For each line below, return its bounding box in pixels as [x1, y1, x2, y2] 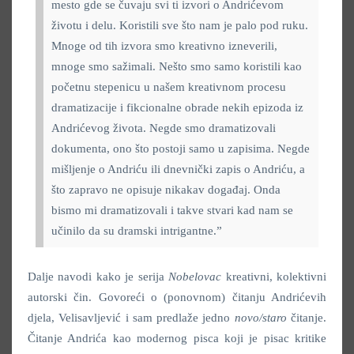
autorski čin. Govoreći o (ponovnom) [28, 290, 226, 303]
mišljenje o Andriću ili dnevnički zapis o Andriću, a [51, 162, 305, 175]
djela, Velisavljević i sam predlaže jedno [28, 311, 231, 324]
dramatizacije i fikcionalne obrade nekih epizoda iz [51, 100, 303, 114]
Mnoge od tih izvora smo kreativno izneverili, [51, 39, 277, 52]
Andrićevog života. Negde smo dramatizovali [51, 121, 276, 134]
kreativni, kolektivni [221, 269, 327, 283]
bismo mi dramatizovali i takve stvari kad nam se [51, 203, 293, 217]
